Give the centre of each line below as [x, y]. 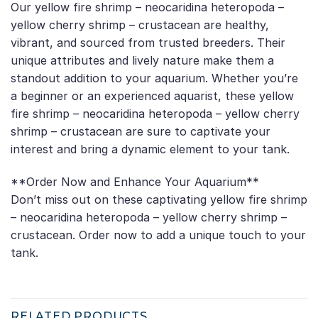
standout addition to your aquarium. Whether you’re [154, 78]
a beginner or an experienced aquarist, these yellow [152, 96]
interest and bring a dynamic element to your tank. [150, 149]
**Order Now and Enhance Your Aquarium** [135, 182]
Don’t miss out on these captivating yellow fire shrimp [159, 200]
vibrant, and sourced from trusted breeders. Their [148, 43]
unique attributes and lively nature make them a [142, 61]
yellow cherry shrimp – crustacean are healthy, [140, 25]
